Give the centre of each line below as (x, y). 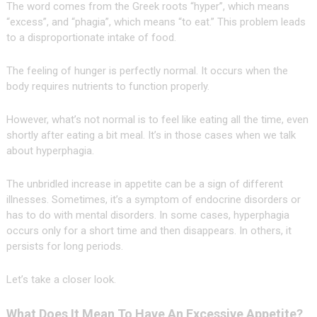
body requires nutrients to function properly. (108, 87)
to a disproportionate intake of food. (91, 38)
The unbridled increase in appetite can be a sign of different (144, 184)
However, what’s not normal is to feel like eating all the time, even (157, 120)
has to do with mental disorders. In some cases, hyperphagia (148, 215)
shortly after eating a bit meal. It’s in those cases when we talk (151, 136)
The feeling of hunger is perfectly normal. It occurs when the (147, 71)
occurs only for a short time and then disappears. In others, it (149, 231)
